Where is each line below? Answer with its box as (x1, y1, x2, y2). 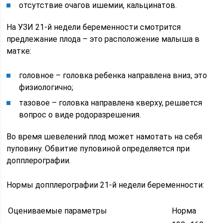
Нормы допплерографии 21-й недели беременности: (6, 180, 205, 190)
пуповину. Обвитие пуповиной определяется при (6, 143, 190, 153)
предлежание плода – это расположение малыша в (6, 34, 200, 44)
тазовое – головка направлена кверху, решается (19, 98, 203, 108)
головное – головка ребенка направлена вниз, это (19, 70, 208, 80)
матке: (6, 46, 32, 56)
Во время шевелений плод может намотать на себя (6, 131, 203, 141)
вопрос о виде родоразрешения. (19, 110, 141, 119)
